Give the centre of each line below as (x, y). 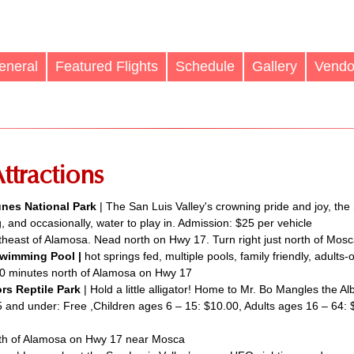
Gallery (275, 66)
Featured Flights (107, 66)
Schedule (205, 66)
